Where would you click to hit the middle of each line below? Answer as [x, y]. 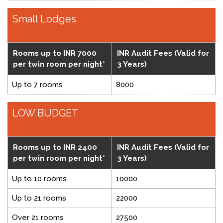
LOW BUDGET [46, 113]
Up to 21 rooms [39, 198]
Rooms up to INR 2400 [55, 148]
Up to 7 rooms [37, 85]
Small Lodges [44, 19]
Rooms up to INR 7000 [55, 54]
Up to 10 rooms [39, 179]
